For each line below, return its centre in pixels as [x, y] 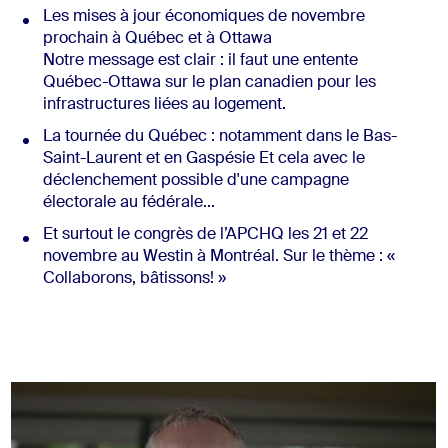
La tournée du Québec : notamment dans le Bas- [219, 137]
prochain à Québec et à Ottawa [157, 39]
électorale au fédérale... [128, 203]
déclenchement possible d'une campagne [195, 181]
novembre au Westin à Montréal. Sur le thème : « [218, 257]
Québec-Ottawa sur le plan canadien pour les [209, 83]
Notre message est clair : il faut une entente [200, 61]
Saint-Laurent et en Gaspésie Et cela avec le [203, 159]
